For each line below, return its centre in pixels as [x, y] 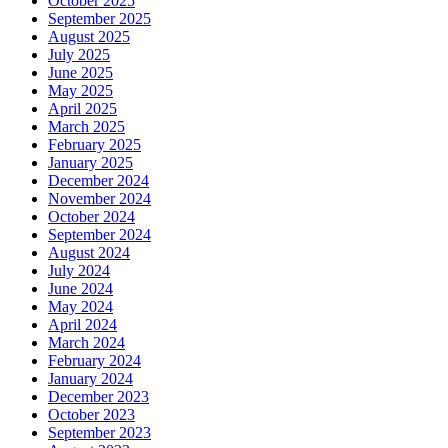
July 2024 [79, 271]
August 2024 [89, 253]
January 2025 [90, 163]
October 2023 [91, 415]
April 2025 [82, 109]
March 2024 [86, 343]
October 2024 [91, 217]
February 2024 [94, 361]
